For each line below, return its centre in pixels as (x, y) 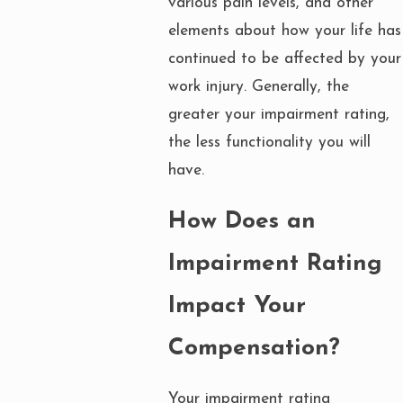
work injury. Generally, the (259, 87)
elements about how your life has (285, 31)
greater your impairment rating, (279, 115)
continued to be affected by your (285, 59)
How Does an (242, 221)
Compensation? (254, 348)
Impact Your (237, 306)
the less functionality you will (269, 143)
